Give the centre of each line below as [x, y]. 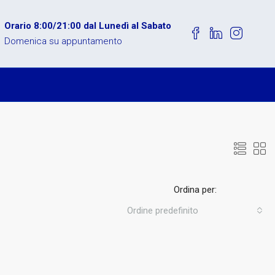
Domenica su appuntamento [63, 41]
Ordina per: [195, 190]
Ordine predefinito [163, 211]
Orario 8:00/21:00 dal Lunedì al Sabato [87, 26]
